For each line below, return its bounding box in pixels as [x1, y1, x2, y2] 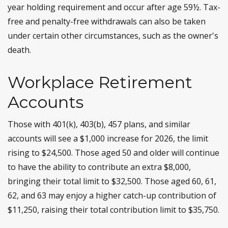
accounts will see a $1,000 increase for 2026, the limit [8, 133, 208, 144]
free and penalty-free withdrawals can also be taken [8, 16, 206, 27]
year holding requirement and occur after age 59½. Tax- [8, 2, 220, 13]
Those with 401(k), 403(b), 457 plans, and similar [8, 119, 190, 130]
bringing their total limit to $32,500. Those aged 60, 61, [8, 176, 216, 187]
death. [8, 44, 31, 55]
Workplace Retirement [8, 72, 192, 92]
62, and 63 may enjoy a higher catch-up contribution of [8, 190, 216, 201]
